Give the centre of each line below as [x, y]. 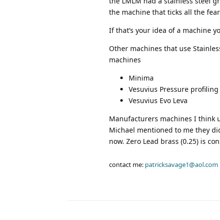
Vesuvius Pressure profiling [174, 89]
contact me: [127, 165]
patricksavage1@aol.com [181, 165]
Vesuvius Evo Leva [158, 101]
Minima [141, 78]
